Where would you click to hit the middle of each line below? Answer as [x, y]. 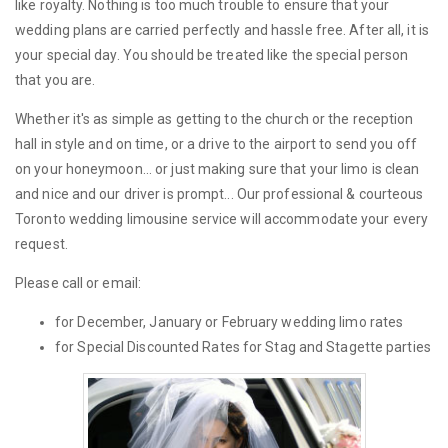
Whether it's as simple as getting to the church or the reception [214, 119]
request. [41, 244]
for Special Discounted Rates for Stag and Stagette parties [243, 347]
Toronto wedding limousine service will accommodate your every [222, 219]
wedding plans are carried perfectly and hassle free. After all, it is [222, 30]
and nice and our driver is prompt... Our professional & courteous [219, 194]
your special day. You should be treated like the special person [212, 55]
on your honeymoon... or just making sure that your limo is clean [217, 169]
